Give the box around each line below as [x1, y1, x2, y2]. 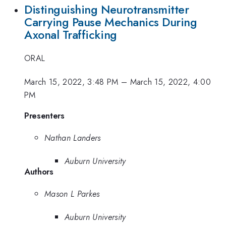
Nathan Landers [44, 131, 101, 144]
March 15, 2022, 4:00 [130, 75, 211, 88]
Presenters [24, 109, 65, 122]
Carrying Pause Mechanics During [24, 13, 197, 31]
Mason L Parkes [44, 187, 100, 200]
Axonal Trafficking [24, 26, 117, 43]
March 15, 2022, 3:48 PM [24, 75, 119, 88]
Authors [24, 165, 53, 178]
